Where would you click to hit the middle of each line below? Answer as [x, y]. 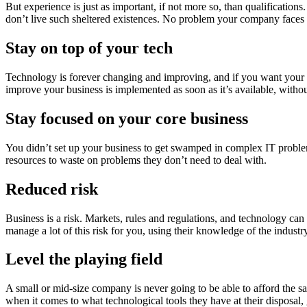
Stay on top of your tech [89, 48]
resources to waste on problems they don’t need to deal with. [136, 160]
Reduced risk [52, 189]
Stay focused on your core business [127, 118]
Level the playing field [84, 259]
